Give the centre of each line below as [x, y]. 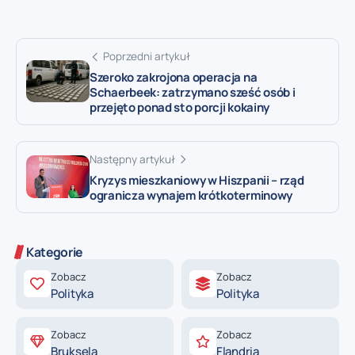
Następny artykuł [132, 159]
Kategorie [55, 252]
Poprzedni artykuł [147, 56]
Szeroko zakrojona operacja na [174, 77]
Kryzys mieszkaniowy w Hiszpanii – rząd [197, 180]
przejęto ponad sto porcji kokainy [180, 107]
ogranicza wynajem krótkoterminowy [191, 195]
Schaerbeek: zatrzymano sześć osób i [193, 92]
